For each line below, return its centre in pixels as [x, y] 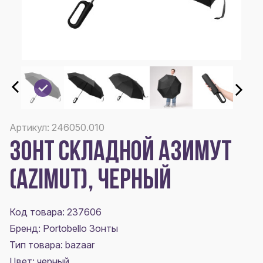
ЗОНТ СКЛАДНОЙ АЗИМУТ [121, 154]
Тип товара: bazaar [52, 245]
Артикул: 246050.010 [57, 128]
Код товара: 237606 [55, 212]
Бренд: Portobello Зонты [64, 229]
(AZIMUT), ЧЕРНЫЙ [90, 182]
